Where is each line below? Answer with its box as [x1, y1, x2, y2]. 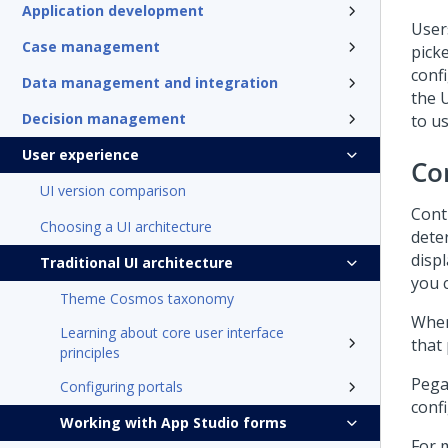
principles [60, 343, 120, 362]
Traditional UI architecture [40, 253, 233, 272]
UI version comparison [40, 181, 186, 200]
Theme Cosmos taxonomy [60, 289, 234, 308]
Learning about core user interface [60, 323, 284, 342]
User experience [22, 145, 139, 164]
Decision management [22, 109, 186, 128]
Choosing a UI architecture [40, 217, 212, 236]
